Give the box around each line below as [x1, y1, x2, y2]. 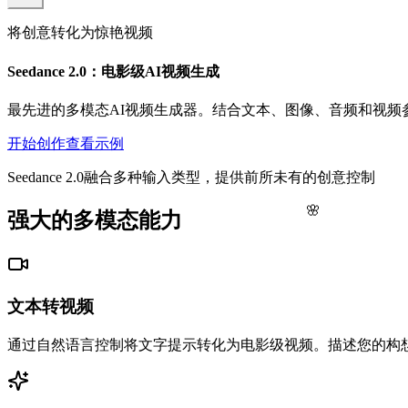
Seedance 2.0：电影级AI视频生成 [7, 63, 219, 79]
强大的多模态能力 [7, 208, 182, 232]
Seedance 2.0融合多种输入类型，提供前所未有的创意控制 [7, 168, 375, 185]
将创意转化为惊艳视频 [7, 25, 153, 41]
